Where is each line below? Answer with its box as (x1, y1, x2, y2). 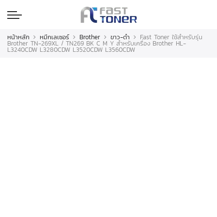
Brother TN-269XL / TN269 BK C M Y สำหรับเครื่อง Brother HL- (7, 39, 186, 48)
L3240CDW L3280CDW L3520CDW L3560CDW (7, 45, 135, 54)
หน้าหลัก (7, 32, 30, 42)
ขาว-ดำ (110, 32, 130, 42)
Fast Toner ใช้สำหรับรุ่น (140, 32, 202, 42)
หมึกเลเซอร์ (40, 32, 69, 42)
